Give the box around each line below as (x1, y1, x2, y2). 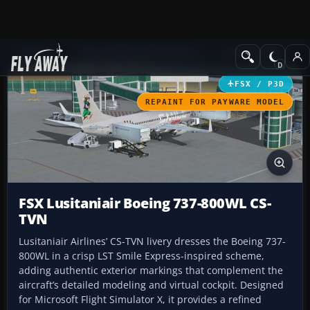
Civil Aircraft (224, 46, 280, 60)
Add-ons (17, 46, 53, 60)
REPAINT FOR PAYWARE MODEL (145, 97, 284, 106)
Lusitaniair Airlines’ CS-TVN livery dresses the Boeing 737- (19, 235, 286, 248)
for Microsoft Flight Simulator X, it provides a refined (19, 293, 262, 307)
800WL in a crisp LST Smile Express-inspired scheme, (19, 249, 264, 263)
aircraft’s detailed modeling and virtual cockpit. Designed (19, 278, 284, 292)
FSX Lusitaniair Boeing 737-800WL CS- (19, 194, 271, 213)
